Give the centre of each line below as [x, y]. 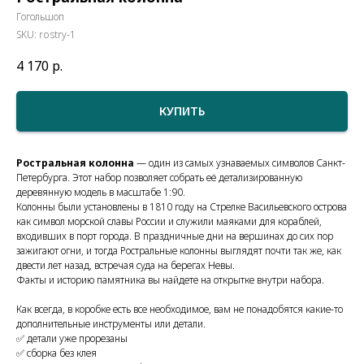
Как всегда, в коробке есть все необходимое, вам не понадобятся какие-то [180, 309]
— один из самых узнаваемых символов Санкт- [240, 162]
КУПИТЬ [182, 111]
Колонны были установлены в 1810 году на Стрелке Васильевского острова [182, 206]
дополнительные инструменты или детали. [111, 323]
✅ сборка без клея [56, 353]
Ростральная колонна [75, 162]
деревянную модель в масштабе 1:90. [101, 192]
